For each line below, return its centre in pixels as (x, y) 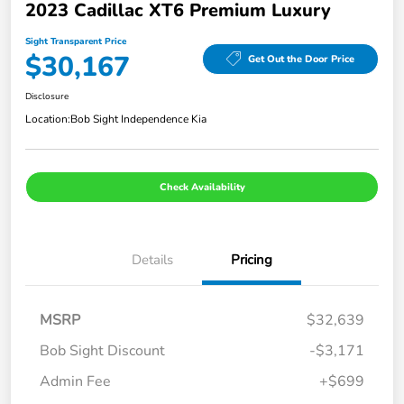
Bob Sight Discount (102, 351)
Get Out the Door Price (301, 59)
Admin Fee (75, 382)
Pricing (252, 260)
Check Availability (202, 188)
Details (152, 260)
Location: (48, 119)
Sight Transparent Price (76, 42)
